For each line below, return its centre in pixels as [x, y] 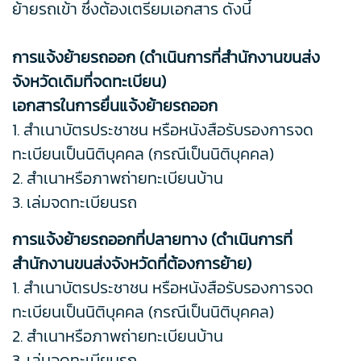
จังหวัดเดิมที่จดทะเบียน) [89, 82]
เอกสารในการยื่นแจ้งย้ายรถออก [115, 106]
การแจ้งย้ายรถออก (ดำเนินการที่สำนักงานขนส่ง [166, 58]
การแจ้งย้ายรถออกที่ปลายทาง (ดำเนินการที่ [152, 240]
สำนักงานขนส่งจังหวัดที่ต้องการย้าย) [132, 264]
